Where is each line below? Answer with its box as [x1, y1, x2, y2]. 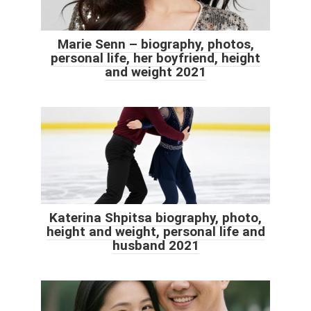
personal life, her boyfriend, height [51, 49, 260, 66]
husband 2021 [112, 237, 199, 253]
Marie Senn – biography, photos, [57, 35, 254, 52]
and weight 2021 [105, 63, 206, 80]
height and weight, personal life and [46, 223, 265, 239]
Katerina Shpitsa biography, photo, [49, 209, 262, 226]
